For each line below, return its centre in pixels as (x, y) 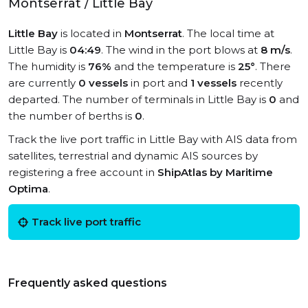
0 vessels (103, 83)
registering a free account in (83, 172)
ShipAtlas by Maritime (215, 172)
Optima (28, 189)
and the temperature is (175, 66)
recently (260, 83)
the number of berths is (71, 116)
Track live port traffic (86, 222)
